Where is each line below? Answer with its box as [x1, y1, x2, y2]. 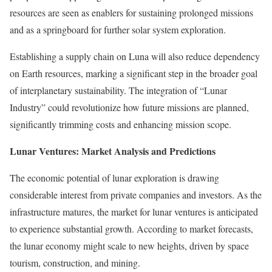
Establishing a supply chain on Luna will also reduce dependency [10, 49, 260, 63]
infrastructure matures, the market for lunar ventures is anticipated [10, 205, 258, 218]
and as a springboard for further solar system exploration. [10, 22, 226, 36]
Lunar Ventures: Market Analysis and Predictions [10, 143, 216, 158]
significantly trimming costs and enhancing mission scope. [10, 117, 231, 131]
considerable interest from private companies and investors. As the [10, 188, 262, 201]
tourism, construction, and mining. [10, 256, 140, 269]
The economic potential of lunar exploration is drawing [10, 171, 219, 184]
